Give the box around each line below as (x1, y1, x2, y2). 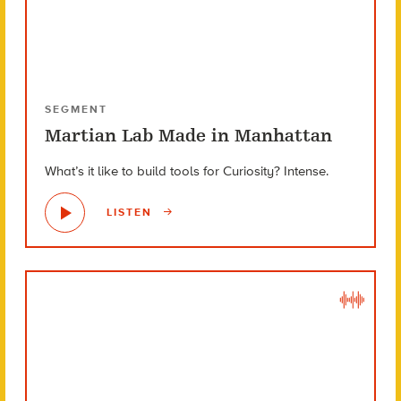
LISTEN (106, 206, 157, 219)
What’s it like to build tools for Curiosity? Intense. (44, 162, 328, 179)
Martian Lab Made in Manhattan (44, 124, 332, 146)
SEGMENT (44, 102, 107, 115)
